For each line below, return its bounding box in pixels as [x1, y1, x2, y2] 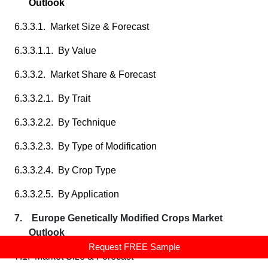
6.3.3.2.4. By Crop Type [14, 165, 116, 175]
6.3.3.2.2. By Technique [14, 117, 116, 127]
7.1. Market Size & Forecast [14, 251, 133, 261]
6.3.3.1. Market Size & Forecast [14, 22, 149, 32]
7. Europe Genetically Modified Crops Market [14, 213, 223, 223]
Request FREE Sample [88, 242, 180, 252]
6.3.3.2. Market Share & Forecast [14, 69, 156, 80]
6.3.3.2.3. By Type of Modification [14, 141, 157, 151]
